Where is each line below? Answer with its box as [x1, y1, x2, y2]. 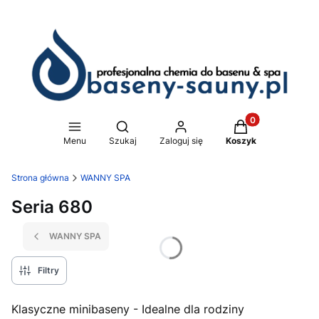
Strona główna [11, 172, 69, 183]
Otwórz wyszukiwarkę [121, 120, 225, 132]
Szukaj [108, 135, 137, 146]
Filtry [38, 265, 59, 276]
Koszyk [225, 135, 256, 146]
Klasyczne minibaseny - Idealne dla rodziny [11, 302, 244, 316]
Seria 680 [11, 196, 93, 217]
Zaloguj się [159, 135, 203, 146]
